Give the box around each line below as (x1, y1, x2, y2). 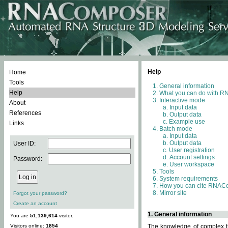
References (9, 109, 41, 117)
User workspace (169, 161, 214, 168)
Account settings (169, 154, 215, 161)
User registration (169, 147, 215, 154)
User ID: (13, 140, 36, 147)
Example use (169, 118, 205, 125)
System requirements (159, 175, 218, 182)
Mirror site (159, 189, 187, 196)
